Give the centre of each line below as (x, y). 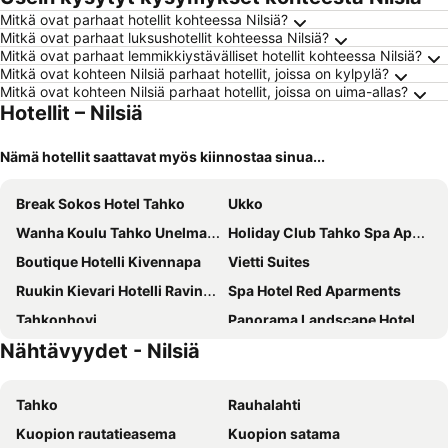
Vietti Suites (269, 261)
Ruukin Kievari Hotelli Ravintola (109, 290)
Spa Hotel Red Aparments (314, 290)
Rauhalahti (264, 404)
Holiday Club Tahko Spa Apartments (320, 232)
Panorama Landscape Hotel (321, 319)
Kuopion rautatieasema (96, 433)
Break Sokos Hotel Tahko (100, 203)
